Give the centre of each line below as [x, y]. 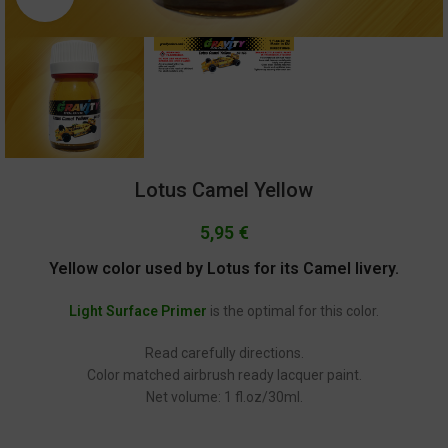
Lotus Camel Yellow [224, 190]
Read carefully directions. [224, 353]
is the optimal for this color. [293, 311]
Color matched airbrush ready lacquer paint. [224, 375]
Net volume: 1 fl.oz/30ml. [224, 397]
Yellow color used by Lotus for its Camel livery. [224, 269]
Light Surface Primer [138, 311]
